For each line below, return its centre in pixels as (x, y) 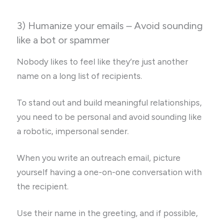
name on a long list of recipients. (81, 76)
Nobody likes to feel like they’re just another (103, 62)
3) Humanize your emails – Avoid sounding (110, 26)
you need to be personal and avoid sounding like (110, 117)
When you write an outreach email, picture (99, 158)
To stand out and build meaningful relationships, (110, 103)
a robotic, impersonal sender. (73, 131)
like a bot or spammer (63, 40)
